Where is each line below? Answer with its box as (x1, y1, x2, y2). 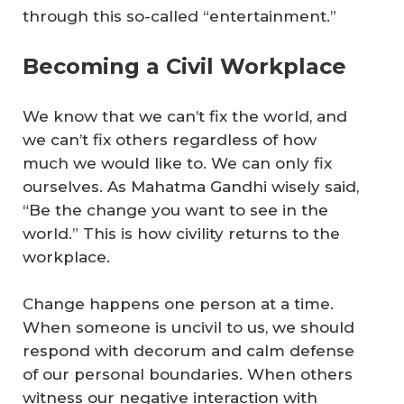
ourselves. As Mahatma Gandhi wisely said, (23, 178, 359, 197)
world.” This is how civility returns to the (23, 225, 340, 243)
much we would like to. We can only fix (23, 154, 332, 173)
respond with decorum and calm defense (23, 341, 354, 360)
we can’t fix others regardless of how (23, 131, 317, 150)
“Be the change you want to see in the (23, 201, 328, 220)
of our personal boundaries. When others (23, 364, 353, 383)
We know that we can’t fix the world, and (23, 107, 347, 126)
